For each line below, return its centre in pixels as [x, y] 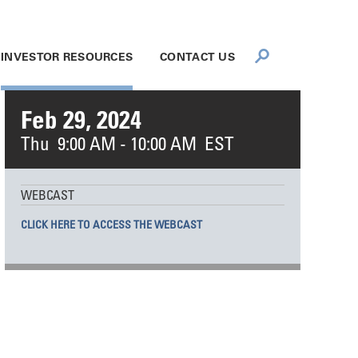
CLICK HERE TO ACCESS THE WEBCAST [111, 224]
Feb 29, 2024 [81, 119]
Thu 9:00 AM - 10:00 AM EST [127, 143]
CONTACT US [197, 56]
